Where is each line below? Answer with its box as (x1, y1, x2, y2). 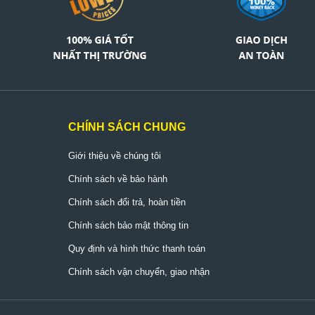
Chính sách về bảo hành (68, 174, 168, 184)
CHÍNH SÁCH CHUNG (68, 121, 186, 133)
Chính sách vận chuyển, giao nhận (68, 266, 210, 277)
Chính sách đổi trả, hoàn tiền (68, 197, 186, 207)
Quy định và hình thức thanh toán (68, 243, 206, 254)
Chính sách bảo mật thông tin (68, 220, 189, 231)
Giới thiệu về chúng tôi (68, 150, 162, 161)
